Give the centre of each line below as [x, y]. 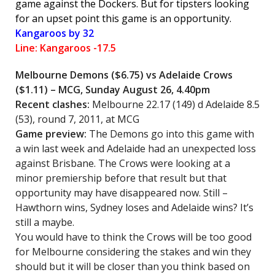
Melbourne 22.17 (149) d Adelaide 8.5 [176, 104]
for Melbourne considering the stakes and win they [133, 252]
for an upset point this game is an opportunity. [123, 18]
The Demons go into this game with [172, 134]
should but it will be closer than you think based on [133, 266]
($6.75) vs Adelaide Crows [172, 75]
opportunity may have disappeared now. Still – [122, 193]
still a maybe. [45, 222]
